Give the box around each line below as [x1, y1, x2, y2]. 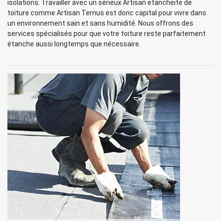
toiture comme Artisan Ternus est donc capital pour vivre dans [7, 9, 206, 17]
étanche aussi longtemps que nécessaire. [7, 40, 141, 48]
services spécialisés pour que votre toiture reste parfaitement [7, 30, 206, 37]
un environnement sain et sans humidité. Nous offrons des [7, 19, 193, 27]
